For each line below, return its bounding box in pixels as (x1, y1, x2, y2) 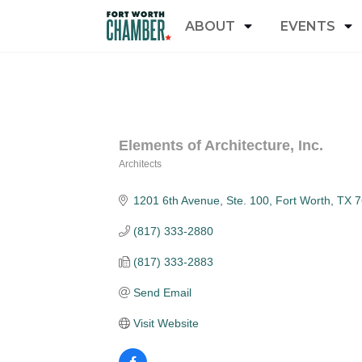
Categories (118, 166, 230, 190)
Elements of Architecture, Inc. (119, 137, 323, 154)
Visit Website (133, 317, 199, 330)
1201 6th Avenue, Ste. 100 (133, 194, 269, 207)
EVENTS (280, 18, 335, 34)
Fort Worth (275, 194, 330, 207)
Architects (119, 158, 162, 170)
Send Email (133, 286, 192, 299)
